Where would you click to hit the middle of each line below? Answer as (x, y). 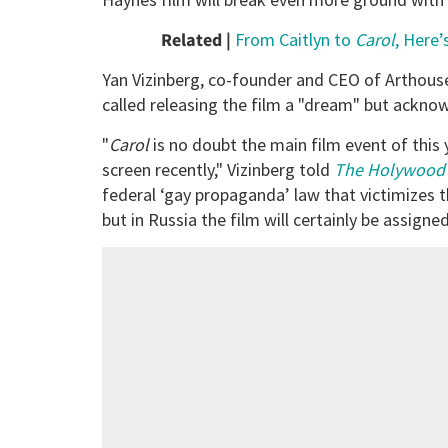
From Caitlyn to (293, 40)
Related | (196, 40)
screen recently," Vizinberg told (216, 170)
